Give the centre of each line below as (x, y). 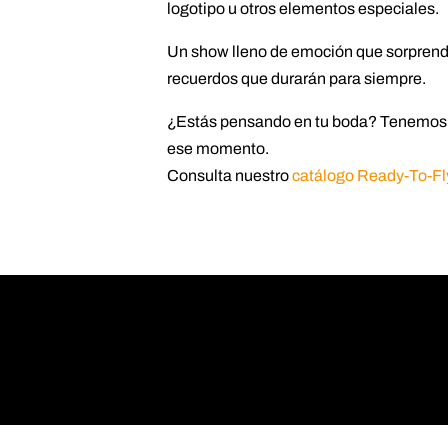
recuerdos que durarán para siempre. (296, 78)
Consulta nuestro (229, 175)
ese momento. (218, 148)
